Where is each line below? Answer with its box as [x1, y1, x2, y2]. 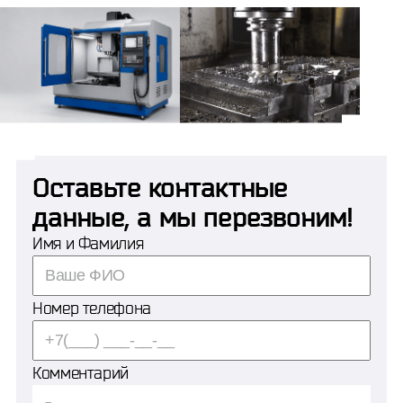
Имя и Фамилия [32, 233, 144, 252]
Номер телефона [32, 298, 151, 317]
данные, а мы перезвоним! [32, 201, 354, 231]
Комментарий [32, 363, 130, 381]
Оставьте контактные [32, 171, 287, 201]
